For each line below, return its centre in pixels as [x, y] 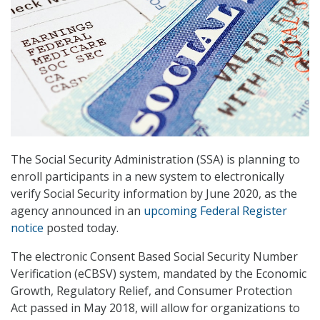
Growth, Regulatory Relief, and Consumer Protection [151, 291]
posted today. [81, 228]
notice [27, 228]
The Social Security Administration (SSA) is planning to [155, 160]
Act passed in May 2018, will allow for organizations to [155, 308]
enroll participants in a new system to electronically [147, 177]
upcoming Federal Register [215, 211]
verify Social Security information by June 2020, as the [154, 194]
